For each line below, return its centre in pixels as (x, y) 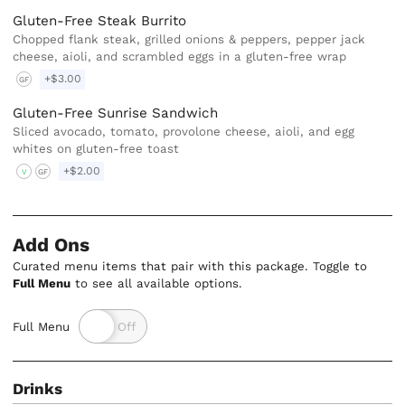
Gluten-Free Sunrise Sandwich (116, 113)
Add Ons (52, 245)
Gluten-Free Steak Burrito (100, 21)
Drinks (38, 389)
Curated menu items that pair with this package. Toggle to (190, 267)
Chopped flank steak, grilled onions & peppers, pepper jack (189, 40)
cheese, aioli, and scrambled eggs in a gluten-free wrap (180, 57)
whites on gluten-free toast (96, 148)
